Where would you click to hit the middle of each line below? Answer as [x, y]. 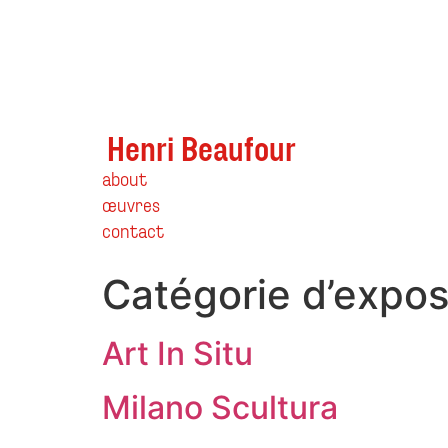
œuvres [131, 203]
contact [133, 229]
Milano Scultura [220, 407]
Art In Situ [177, 353]
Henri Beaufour [201, 147]
